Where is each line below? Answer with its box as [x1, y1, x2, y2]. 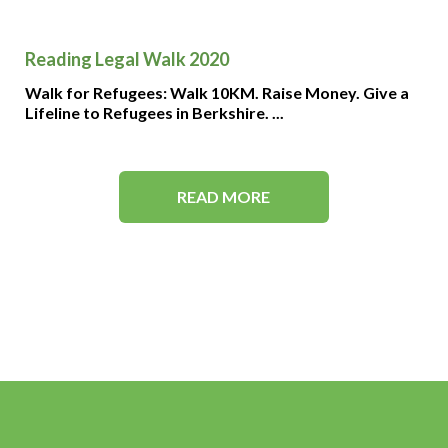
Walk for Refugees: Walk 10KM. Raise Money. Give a [24, 83, 409, 102]
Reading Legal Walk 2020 [24, 48, 229, 70]
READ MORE [177, 187, 271, 206]
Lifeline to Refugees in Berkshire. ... [24, 103, 284, 122]
